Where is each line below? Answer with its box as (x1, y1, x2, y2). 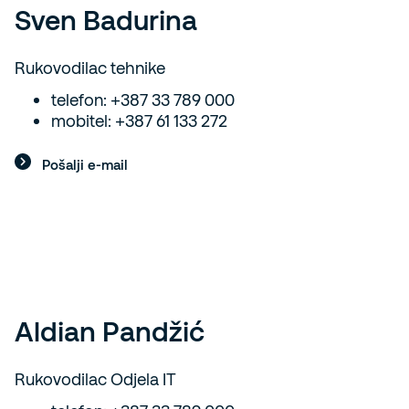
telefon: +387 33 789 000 (51, 89, 235, 110)
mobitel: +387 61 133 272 (51, 110, 227, 131)
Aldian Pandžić (15, 314, 205, 347)
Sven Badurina (15, 3, 197, 36)
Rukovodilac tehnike (15, 58, 165, 78)
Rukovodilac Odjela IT (15, 369, 176, 389)
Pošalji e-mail (42, 156, 128, 173)
